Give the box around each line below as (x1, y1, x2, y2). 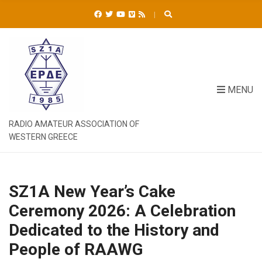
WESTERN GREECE (9, 132, 78, 142)
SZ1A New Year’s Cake (9, 182, 175, 201)
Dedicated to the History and (9, 220, 219, 240)
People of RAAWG (9, 240, 143, 259)
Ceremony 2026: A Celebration (9, 201, 236, 220)
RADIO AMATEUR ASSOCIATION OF (9, 119, 139, 129)
